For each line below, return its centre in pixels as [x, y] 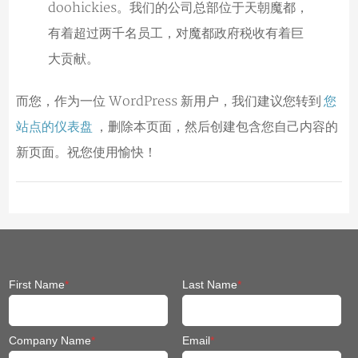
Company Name [50, 340]
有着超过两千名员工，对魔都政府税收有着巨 [175, 33]
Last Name [210, 284]
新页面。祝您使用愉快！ [86, 152]
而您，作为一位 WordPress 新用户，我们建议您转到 [168, 101]
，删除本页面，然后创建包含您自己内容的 [216, 127]
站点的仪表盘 [54, 127]
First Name [37, 284]
